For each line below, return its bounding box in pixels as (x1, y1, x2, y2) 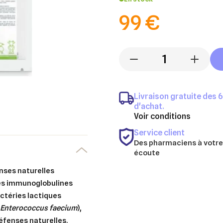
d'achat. (134, 101, 164, 111)
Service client (134, 127, 185, 137)
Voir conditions (134, 111, 191, 121)
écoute (134, 148, 160, 157)
